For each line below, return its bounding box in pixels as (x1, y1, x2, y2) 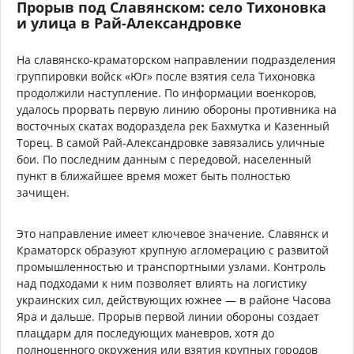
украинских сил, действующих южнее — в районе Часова (17, 292, 331, 307)
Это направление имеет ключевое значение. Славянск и (17, 225, 329, 241)
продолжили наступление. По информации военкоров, (17, 85, 316, 100)
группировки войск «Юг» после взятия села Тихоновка (17, 68, 315, 84)
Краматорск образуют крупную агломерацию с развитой (17, 242, 329, 258)
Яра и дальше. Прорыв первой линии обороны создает (17, 308, 319, 324)
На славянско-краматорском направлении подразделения (17, 51, 336, 67)
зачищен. (17, 184, 70, 200)
